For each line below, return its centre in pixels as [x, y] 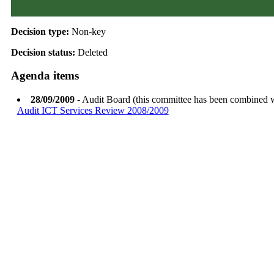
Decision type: [41, 31]
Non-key [88, 31]
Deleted [92, 52]
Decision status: [44, 52]
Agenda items [45, 76]
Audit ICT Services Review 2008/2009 [93, 111]
